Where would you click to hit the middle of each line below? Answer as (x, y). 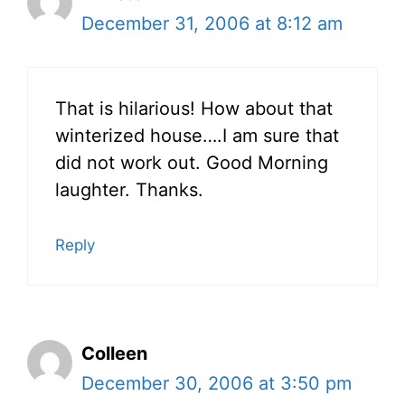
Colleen (114, 354)
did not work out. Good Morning (192, 163)
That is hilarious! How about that (194, 109)
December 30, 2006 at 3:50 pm (217, 384)
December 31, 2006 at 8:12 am (212, 24)
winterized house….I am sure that (197, 136)
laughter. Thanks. (129, 190)
